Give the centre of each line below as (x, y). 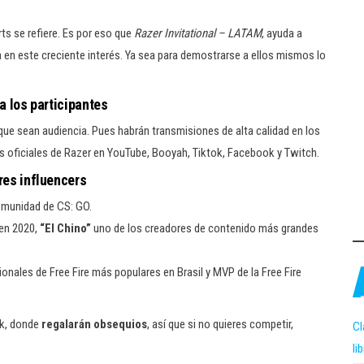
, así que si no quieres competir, (220, 324)
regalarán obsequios (94, 324)
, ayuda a (282, 33)
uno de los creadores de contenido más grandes (206, 228)
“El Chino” (67, 228)
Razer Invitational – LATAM (198, 33)
